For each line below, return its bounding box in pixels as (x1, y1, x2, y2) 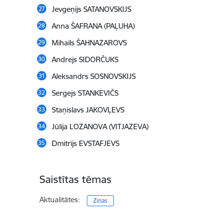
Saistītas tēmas (39, 173, 111, 186)
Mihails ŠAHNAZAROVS (51, 38, 127, 48)
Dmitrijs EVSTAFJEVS (51, 139, 119, 148)
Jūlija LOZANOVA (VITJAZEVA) (51, 122, 148, 132)
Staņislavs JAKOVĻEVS (51, 105, 124, 115)
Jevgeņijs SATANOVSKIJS (51, 4, 131, 14)
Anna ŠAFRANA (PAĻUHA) (51, 21, 135, 31)
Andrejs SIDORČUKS (51, 55, 118, 65)
